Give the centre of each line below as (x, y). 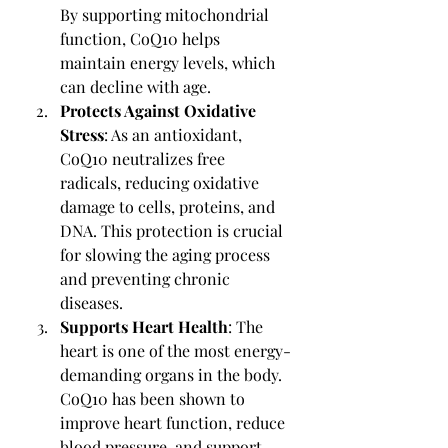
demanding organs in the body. (173, 374)
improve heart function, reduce (174, 422)
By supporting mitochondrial (166, 14)
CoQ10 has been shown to (154, 398)
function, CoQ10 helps (142, 38)
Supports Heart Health (144, 326)
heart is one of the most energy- (175, 350)
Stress (82, 134)
